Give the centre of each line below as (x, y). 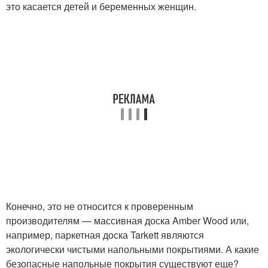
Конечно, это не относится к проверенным (100, 206)
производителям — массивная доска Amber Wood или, (127, 221)
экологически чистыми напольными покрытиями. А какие (133, 249)
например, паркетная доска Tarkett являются (105, 235)
